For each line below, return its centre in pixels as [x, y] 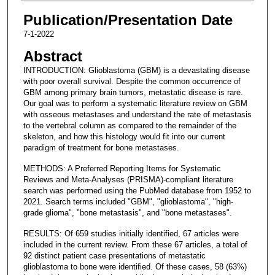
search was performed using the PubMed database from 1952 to [137, 190]
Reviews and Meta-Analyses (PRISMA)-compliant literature [128, 179]
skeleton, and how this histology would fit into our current [124, 136]
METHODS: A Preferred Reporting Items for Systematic [122, 168]
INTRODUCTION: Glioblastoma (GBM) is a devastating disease [136, 70]
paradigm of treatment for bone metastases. [101, 147]
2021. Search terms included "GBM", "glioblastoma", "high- [128, 201]
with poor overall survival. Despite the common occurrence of [132, 81]
